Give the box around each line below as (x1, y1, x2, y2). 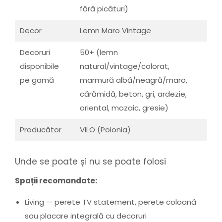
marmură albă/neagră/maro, (80, 75, 187, 86)
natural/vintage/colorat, (80, 61, 169, 72)
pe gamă (20, 75, 54, 86)
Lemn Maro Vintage (80, 25, 151, 36)
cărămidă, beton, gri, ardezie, (80, 89, 187, 100)
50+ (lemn (80, 47, 118, 58)
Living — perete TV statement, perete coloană (25, 197, 196, 208)
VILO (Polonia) (80, 124, 131, 135)
